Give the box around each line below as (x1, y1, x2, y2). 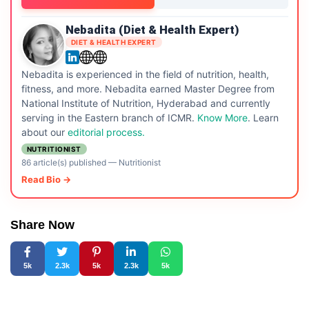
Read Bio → (21, 174, 71, 185)
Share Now (10, 217, 74, 232)
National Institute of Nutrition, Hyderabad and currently (21, 97, 270, 109)
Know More (197, 112, 248, 123)
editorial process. (67, 126, 145, 138)
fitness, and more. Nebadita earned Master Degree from (21, 83, 275, 94)
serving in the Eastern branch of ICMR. (21, 112, 197, 123)
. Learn (247, 112, 279, 123)
